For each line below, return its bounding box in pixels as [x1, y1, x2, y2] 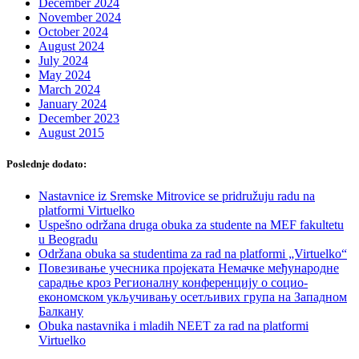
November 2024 [38, 10, 121, 25]
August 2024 [38, 39, 104, 54]
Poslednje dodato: [6, 158, 87, 171]
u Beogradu [38, 232, 98, 246]
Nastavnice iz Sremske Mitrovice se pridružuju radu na [38, 188, 315, 203]
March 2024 [38, 83, 100, 97]
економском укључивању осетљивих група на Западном [38, 289, 347, 304]
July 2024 [38, 54, 88, 68]
